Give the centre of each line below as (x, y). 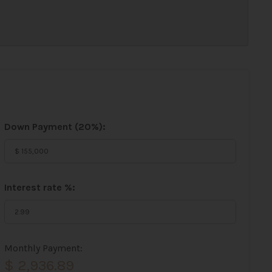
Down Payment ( (41, 127)
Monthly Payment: (43, 248)
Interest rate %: (39, 187)
